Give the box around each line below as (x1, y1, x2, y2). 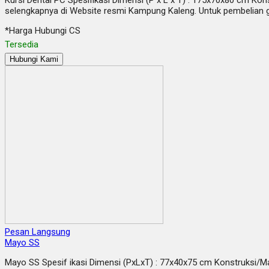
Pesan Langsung (5, 226, 70, 237)
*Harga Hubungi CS (5, 25, 80, 36)
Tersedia (5, 38, 38, 50)
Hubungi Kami (10, 54, 58, 64)
